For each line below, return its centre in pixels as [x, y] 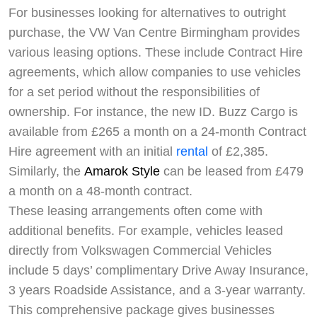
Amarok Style [122, 172]
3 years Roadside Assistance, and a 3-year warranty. [157, 290]
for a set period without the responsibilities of [134, 92]
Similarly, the [46, 172]
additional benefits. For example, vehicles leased [146, 231]
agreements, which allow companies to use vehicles [155, 73]
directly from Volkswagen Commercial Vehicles [140, 251]
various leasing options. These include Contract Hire [156, 53]
